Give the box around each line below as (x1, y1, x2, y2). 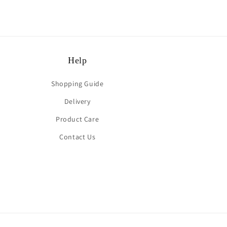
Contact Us (59, 132, 96, 142)
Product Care (56, 115, 99, 124)
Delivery (64, 97, 91, 106)
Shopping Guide (51, 79, 104, 89)
